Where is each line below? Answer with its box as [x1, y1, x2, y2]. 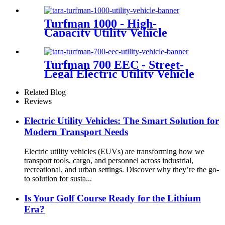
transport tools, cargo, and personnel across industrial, [24, 156, 193, 165]
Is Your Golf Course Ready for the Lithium [24, 192, 201, 203]
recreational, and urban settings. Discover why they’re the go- [24, 165, 219, 174]
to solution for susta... [24, 174, 92, 183]
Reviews [24, 97, 52, 106]
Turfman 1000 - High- [44, 17, 157, 30]
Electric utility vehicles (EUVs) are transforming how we [24, 147, 204, 156]
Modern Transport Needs [24, 127, 128, 138]
